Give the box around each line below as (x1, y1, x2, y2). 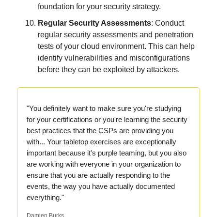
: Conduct (151, 18, 184, 27)
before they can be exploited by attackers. (38, 65, 180, 74)
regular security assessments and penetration (38, 30, 193, 39)
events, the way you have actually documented (27, 182, 175, 190)
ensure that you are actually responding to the (27, 170, 170, 179)
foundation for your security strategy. (38, 2, 161, 11)
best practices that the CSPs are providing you (27, 126, 173, 135)
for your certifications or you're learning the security (27, 115, 187, 124)
